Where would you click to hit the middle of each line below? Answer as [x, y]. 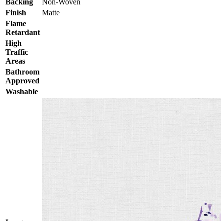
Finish [16, 13]
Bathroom [22, 72]
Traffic [17, 52]
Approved [22, 81]
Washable [22, 92]
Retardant [23, 32]
